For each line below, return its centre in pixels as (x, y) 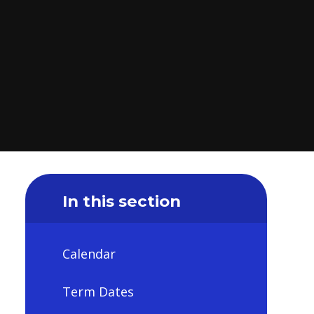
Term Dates (98, 291)
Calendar (89, 254)
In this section (121, 201)
